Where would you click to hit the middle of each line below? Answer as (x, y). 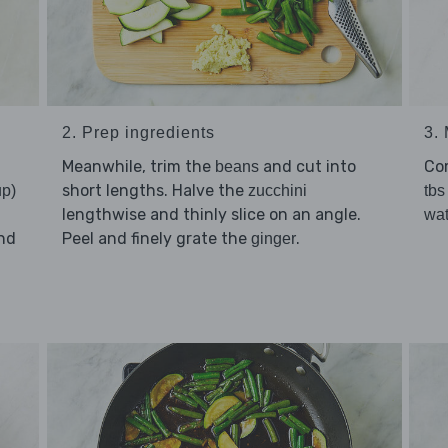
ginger (273, 238)
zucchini (277, 190)
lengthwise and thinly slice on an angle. (211, 214)
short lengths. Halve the (154, 190)
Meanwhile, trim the (138, 166)
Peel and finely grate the (156, 238)
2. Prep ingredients (138, 132)
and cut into (307, 166)
